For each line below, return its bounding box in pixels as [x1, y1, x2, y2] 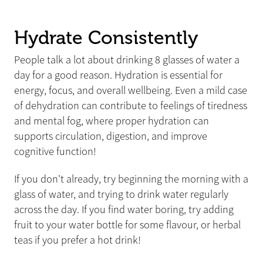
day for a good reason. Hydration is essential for [14, 68, 222, 82]
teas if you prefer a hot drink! [14, 233, 141, 247]
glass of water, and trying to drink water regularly [14, 187, 228, 201]
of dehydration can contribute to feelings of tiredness [14, 99, 247, 112]
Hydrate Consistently [14, 26, 198, 49]
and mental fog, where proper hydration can [14, 114, 209, 127]
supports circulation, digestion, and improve [14, 129, 207, 143]
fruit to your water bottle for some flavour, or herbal [14, 218, 241, 231]
